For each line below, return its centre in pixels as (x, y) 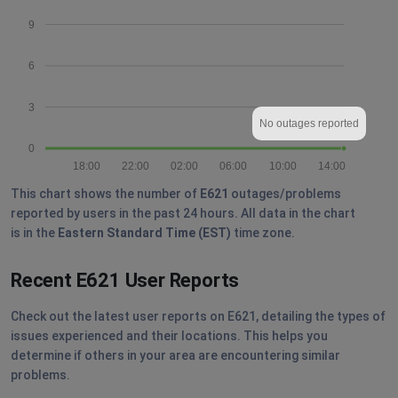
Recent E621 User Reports (125, 280)
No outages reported (309, 123)
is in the (34, 232)
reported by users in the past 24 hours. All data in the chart (183, 213)
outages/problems (285, 193)
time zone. (263, 232)
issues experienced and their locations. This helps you (169, 335)
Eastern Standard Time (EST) (144, 232)
